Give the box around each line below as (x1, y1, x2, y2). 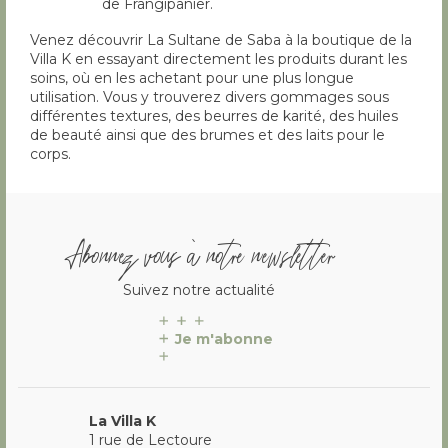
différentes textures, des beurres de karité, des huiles (30, 107, 398, 126)
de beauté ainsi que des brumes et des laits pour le (30, 126, 385, 145)
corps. (30, 145, 71, 164)
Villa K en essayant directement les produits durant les (30, 50, 407, 69)
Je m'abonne (175, 329, 273, 348)
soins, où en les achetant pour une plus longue (30, 69, 354, 88)
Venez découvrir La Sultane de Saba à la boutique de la (30, 31, 412, 50)
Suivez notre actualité (123, 280, 275, 299)
